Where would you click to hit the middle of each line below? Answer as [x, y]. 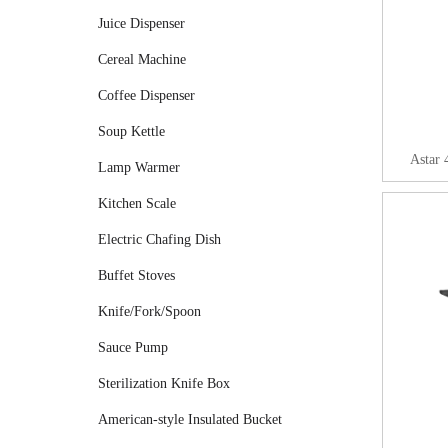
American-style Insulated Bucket [190, 419]
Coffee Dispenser [146, 95]
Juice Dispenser [141, 23]
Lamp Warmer [139, 167]
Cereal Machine [142, 59]
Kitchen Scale [137, 203]
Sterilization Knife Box [164, 383]
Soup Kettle [131, 131]
